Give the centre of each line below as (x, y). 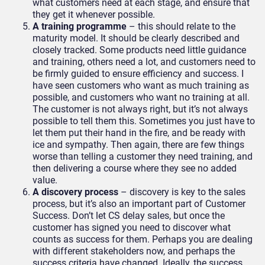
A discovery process (77, 192)
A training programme (80, 27)
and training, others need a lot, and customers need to (144, 62)
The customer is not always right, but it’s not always (140, 109)
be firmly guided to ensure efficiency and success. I (138, 74)
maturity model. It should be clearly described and (136, 38)
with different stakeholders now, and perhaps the (134, 251)
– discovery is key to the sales (183, 192)
